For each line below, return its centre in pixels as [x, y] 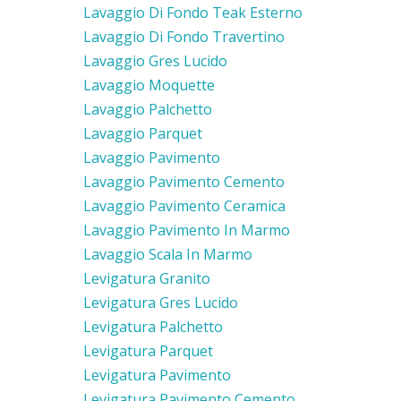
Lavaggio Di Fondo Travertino [184, 36]
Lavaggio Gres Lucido [155, 60]
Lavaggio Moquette [149, 85]
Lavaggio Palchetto [148, 109]
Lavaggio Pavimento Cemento [184, 181]
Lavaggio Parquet [143, 133]
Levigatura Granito [147, 278]
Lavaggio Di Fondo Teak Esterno [193, 12]
